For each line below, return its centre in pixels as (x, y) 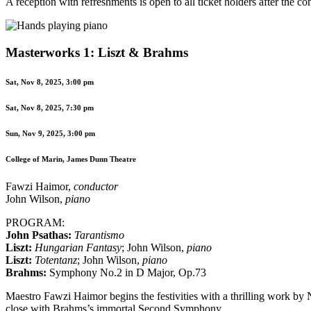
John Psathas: (39, 235)
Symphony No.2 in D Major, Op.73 (126, 272)
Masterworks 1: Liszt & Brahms (97, 52)
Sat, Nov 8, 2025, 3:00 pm (50, 82)
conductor (96, 186)
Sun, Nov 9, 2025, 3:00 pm (50, 133)
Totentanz (56, 260)
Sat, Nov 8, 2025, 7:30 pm (50, 107)
